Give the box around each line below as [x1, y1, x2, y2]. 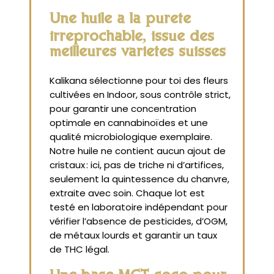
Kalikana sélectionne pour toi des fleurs [50, 74, 228, 87]
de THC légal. [50, 243, 109, 256]
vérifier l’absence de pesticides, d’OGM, [50, 215, 228, 228]
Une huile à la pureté [50, 12, 191, 28]
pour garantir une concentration [50, 102, 196, 116]
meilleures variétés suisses [50, 45, 226, 61]
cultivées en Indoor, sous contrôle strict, [50, 88, 231, 102]
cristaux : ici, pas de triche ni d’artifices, [50, 158, 224, 172]
